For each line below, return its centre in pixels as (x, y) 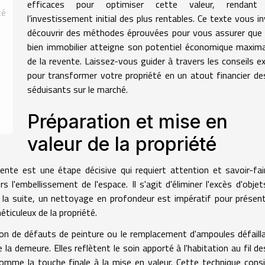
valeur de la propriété (122, 144)
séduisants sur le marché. (77, 90)
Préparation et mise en (127, 122)
